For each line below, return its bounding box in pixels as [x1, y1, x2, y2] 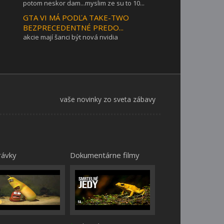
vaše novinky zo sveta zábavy [60, 94, 155, 104]
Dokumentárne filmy [70, 149, 139, 160]
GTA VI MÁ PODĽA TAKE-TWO [23, 12, 129, 22]
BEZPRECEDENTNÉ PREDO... [23, 22, 123, 32]
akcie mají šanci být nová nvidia [23, 32, 118, 41]
